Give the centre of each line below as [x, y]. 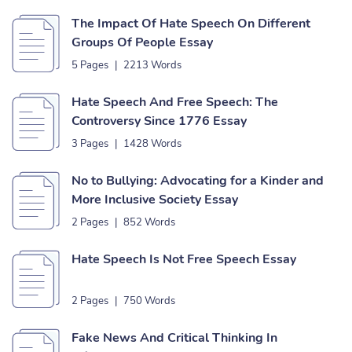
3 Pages [90, 144]
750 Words [149, 301]
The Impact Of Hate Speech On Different [191, 24]
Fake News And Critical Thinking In [174, 338]
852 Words [149, 222]
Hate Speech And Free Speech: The [175, 102]
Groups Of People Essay [142, 42]
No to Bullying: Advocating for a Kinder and [198, 181]
